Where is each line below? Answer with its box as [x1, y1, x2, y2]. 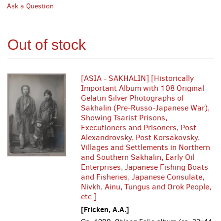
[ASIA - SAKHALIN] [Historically [81, 73, 194, 83]
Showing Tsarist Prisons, [81, 112, 168, 123]
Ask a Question [7, 1, 54, 11]
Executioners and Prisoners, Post [81, 122, 197, 133]
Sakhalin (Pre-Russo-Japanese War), [81, 103, 210, 113]
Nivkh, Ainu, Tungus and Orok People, [81, 182, 212, 192]
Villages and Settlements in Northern [81, 142, 211, 152]
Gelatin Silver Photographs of [81, 93, 184, 103]
